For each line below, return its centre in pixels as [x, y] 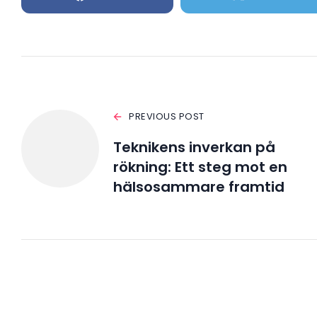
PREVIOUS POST [167, 117]
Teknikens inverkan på [194, 148]
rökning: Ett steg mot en [200, 167]
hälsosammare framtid [199, 187]
